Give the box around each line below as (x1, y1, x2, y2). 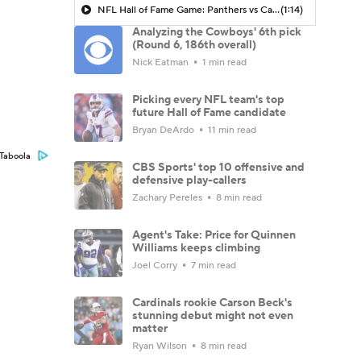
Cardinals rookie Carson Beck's (132, 295, 293, 310)
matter (132, 321, 168, 336)
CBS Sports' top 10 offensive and (132, 160, 305, 175)
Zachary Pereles (132, 191, 205, 204)
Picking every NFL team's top (132, 92, 284, 107)
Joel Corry (132, 259, 180, 272)
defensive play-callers (132, 172, 247, 188)
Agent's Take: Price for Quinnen (132, 227, 296, 243)
